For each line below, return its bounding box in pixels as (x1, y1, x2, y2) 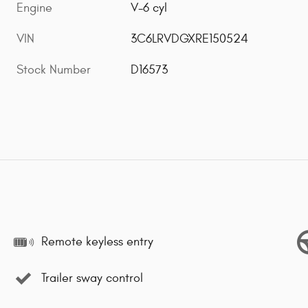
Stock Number (16, 63, 91, 78)
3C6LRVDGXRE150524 (131, 32, 249, 47)
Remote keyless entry (41, 234, 153, 250)
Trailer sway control (41, 271, 143, 286)
